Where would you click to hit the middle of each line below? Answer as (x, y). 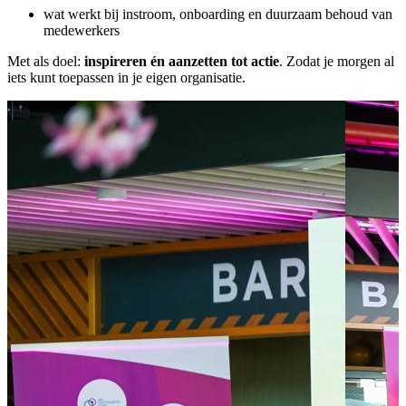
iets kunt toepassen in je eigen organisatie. (126, 77)
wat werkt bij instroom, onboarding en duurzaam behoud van (218, 14)
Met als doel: (46, 61)
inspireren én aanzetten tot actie (182, 61)
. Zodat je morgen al (337, 61)
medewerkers (82, 30)
